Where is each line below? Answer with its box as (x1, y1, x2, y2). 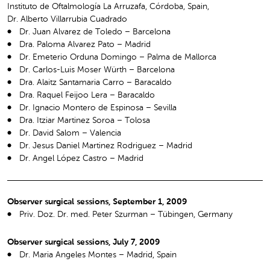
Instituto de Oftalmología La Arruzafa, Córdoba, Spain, (7, 2, 209, 11)
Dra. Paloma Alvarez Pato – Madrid (19, 40, 151, 49)
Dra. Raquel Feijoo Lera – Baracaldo (19, 90, 155, 99)
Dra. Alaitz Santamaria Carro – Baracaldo (19, 78, 172, 87)
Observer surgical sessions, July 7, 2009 (7, 237, 160, 246)
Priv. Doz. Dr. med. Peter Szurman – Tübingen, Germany (19, 210, 233, 219)
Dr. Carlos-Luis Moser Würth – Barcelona (19, 65, 175, 74)
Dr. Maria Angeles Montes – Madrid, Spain (19, 250, 177, 259)
